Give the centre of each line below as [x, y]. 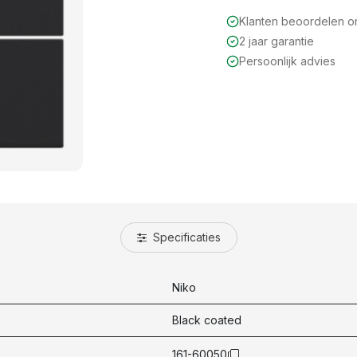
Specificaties [185, 237]
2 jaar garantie [277, 41]
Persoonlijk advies [287, 61]
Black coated [207, 320]
